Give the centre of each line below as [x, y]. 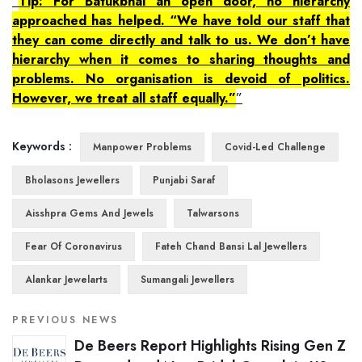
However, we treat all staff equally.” [124, 98]
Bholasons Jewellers [72, 180]
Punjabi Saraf [184, 180]
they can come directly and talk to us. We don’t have [181, 40]
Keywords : [42, 146]
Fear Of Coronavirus [74, 246]
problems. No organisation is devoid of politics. [181, 78]
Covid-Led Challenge [275, 147]
